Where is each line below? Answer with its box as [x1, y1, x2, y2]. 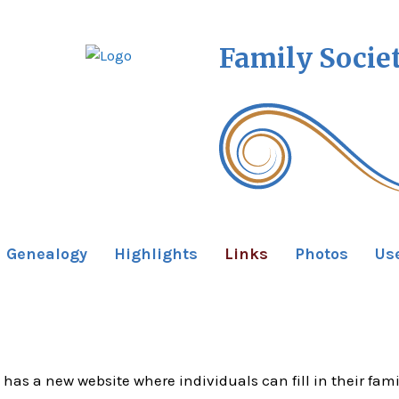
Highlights [114, 244, 198, 265]
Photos [295, 244, 348, 265]
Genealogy [6, 244, 87, 265]
